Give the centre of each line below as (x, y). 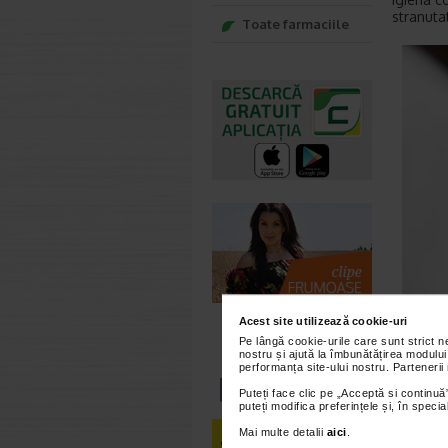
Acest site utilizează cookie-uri (323, 320)
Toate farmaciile (295, 24)
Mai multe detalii (282, 431)
